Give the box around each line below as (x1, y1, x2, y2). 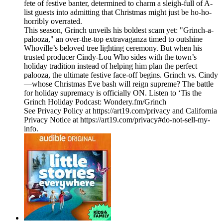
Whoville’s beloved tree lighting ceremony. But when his (24, 44, 202, 53)
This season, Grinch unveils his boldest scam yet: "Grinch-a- (24, 26, 214, 35)
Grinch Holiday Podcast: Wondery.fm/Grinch (24, 98, 166, 107)
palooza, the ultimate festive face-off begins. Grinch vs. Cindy (24, 71, 218, 80)
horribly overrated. (24, 17, 82, 26)
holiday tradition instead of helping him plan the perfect (24, 62, 197, 71)
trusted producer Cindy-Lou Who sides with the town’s (24, 53, 197, 62)
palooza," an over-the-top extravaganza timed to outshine (24, 35, 203, 44)
